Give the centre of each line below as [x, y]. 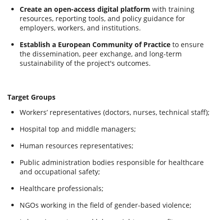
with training [172, 9]
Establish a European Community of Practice [95, 44]
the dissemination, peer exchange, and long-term [101, 54]
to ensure [187, 44]
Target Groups [31, 97]
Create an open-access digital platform [85, 9]
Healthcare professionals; [62, 188]
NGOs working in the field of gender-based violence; [106, 205]
